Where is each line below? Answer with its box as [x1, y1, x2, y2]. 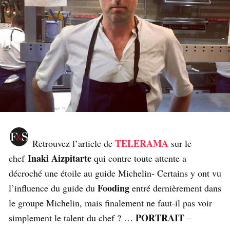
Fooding [95, 181, 129, 195]
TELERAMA [115, 137, 168, 150]
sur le [168, 137, 191, 150]
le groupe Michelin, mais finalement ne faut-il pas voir [9, 197, 212, 209]
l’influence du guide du [9, 182, 95, 195]
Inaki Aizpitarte [28, 151, 91, 165]
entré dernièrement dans [129, 182, 221, 195]
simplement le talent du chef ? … [9, 212, 133, 224]
